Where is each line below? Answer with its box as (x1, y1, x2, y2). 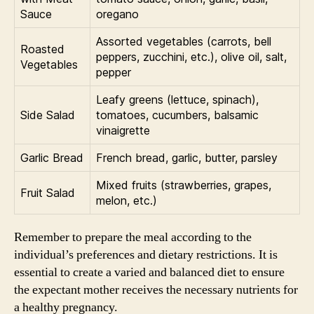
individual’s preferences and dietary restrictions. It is (14, 247, 278, 263)
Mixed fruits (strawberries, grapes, (96, 178, 271, 192)
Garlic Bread (20, 151, 83, 165)
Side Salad (20, 108, 75, 122)
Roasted (20, 42, 64, 56)
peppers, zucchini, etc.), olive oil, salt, (96, 50, 287, 64)
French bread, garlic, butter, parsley (96, 151, 278, 165)
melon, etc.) (96, 193, 157, 207)
